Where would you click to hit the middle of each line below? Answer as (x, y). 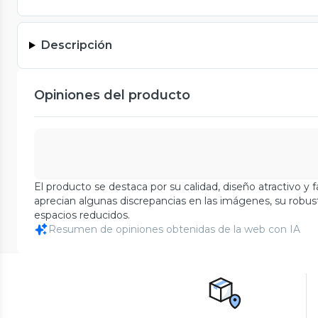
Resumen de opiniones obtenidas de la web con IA (174, 229)
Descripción (76, 45)
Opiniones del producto (112, 95)
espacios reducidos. (82, 215)
